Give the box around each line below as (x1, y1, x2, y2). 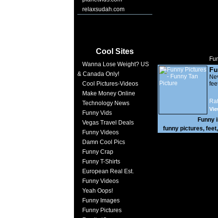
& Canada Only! (77, 71, 119, 77)
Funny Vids (82, 109, 112, 116)
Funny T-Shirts (82, 158, 120, 165)
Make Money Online (82, 90, 135, 97)
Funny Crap (82, 148, 113, 155)
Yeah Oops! (82, 187, 113, 194)
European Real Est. (82, 168, 134, 175)
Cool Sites (96, 47, 134, 55)
